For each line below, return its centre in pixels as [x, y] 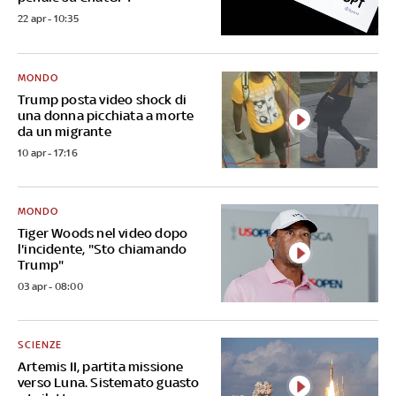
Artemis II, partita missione [101, 366]
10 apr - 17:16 [48, 152]
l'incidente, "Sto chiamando [103, 248]
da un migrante [65, 131]
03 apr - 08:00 [50, 286]
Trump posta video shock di [103, 99]
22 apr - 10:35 [48, 19]
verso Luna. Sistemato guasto [109, 382]
